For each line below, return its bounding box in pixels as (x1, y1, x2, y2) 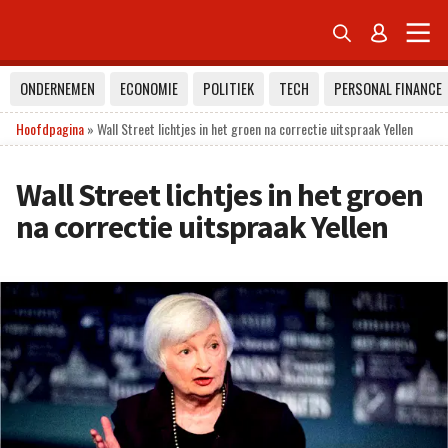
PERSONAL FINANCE (334, 78, 442, 99)
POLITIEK (203, 78, 254, 99)
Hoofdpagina (16, 118, 84, 139)
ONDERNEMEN (20, 78, 95, 99)
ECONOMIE (120, 78, 178, 99)
